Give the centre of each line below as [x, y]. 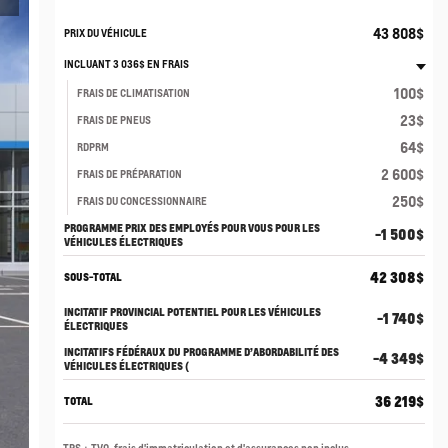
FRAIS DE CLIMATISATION [133, 93]
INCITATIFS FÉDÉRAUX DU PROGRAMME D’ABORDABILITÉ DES [201, 352]
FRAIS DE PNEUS [113, 120]
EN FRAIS [166, 64]
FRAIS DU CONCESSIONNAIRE [141, 201]
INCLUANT [88, 64]
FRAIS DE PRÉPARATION [129, 174]
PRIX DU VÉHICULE [105, 33]
